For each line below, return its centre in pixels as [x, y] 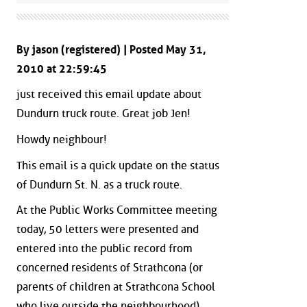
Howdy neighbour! [62, 139]
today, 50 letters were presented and [108, 230]
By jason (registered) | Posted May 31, [111, 49]
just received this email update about [109, 95]
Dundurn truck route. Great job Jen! [103, 114]
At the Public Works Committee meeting [117, 210]
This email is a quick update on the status [118, 165]
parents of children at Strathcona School [116, 287]
